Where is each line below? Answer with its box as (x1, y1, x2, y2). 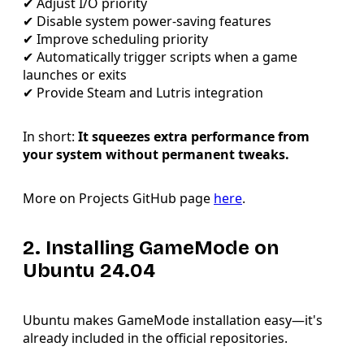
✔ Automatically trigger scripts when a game (23, 48, 297, 67)
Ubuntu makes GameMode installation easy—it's (23, 311, 323, 330)
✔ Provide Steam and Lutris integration (23, 84, 263, 102)
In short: (23, 128, 78, 146)
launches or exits (23, 66, 127, 84)
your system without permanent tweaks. (23, 145, 289, 164)
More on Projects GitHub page (23, 189, 214, 208)
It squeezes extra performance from (78, 128, 310, 146)
